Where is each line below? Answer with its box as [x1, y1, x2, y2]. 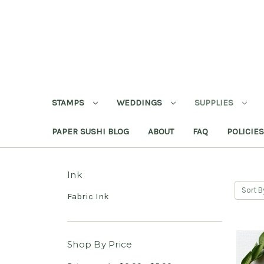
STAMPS [52, 97, 87, 108]
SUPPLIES [194, 97, 236, 108]
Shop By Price [67, 238, 133, 250]
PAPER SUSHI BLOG [52, 126, 129, 137]
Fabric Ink [67, 190, 109, 202]
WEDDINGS [116, 97, 164, 108]
